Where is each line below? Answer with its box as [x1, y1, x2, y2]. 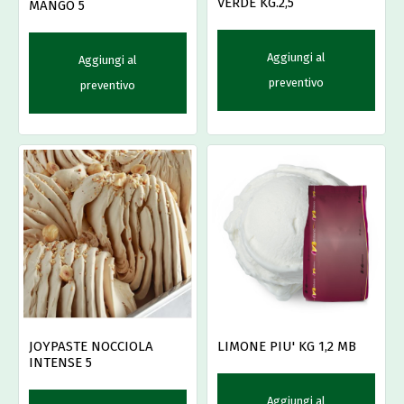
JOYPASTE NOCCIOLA [29, 337, 153, 354]
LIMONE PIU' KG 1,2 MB [217, 337, 356, 354]
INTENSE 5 [29, 353, 92, 371]
